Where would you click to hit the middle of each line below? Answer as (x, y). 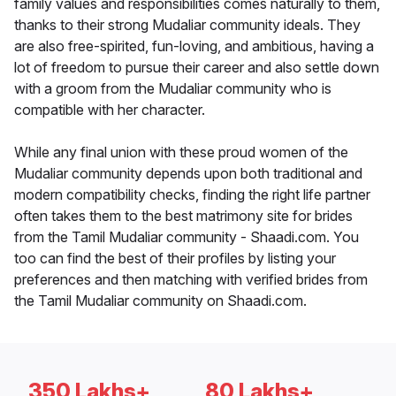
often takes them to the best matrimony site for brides (183, 216)
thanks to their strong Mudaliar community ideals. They (187, 25)
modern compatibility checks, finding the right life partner (192, 195)
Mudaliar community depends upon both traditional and (188, 174)
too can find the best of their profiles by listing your (175, 259)
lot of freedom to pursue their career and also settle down (197, 68)
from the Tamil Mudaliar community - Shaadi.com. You (187, 237)
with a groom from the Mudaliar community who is (173, 89)
